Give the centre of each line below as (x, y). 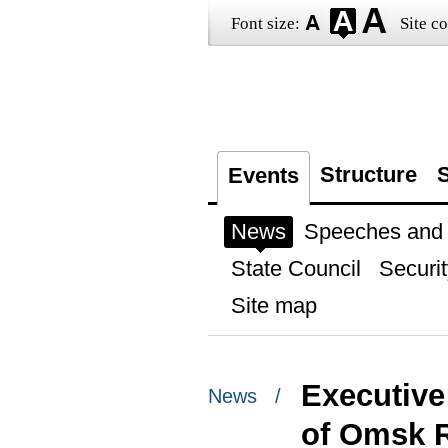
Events (263, 175)
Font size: (265, 23)
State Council (295, 268)
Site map (273, 305)
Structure (368, 174)
